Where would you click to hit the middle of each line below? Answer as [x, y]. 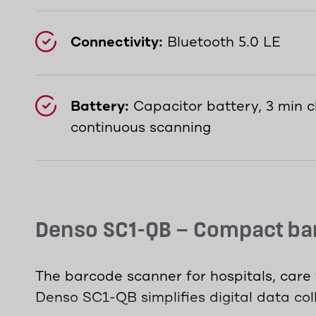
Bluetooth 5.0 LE [222, 43]
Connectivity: [117, 43]
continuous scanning [141, 128]
